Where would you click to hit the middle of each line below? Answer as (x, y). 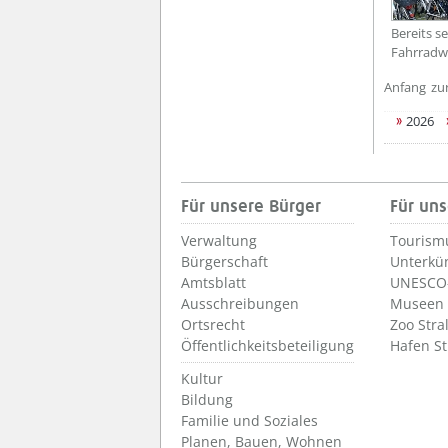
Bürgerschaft (224, 261)
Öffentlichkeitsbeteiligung (267, 345)
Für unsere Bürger (251, 207)
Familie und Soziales (249, 420)
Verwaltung (219, 240)
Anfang (405, 87)
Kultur (202, 378)
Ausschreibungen (240, 303)
